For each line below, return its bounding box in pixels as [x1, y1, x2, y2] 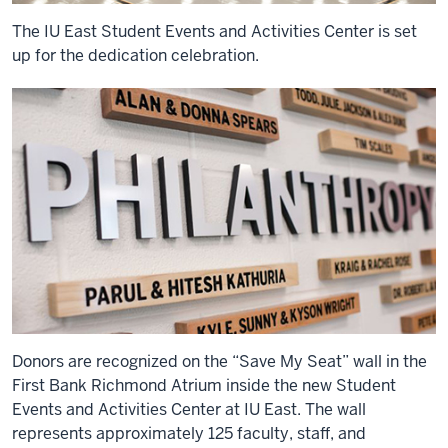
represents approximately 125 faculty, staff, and [12, 422, 366, 444]
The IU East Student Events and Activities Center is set [12, 21, 417, 43]
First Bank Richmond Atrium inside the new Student [12, 374, 396, 396]
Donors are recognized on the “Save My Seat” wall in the [12, 350, 427, 372]
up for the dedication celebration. [12, 45, 259, 67]
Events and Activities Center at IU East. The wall [12, 398, 366, 420]
